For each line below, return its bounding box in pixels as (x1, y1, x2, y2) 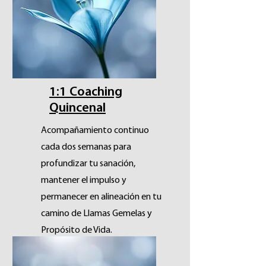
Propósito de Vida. (41, 226, 112, 235)
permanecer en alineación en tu (41, 192, 161, 202)
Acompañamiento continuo (41, 126, 149, 135)
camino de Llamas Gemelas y (41, 209, 152, 218)
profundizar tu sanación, (41, 159, 135, 169)
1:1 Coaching (49, 85, 122, 99)
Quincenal (49, 102, 106, 115)
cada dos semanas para (41, 142, 131, 152)
